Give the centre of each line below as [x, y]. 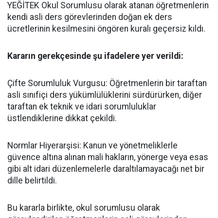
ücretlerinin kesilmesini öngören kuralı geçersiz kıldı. [106, 29]
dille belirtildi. [32, 181]
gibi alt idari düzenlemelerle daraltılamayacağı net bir [106, 169]
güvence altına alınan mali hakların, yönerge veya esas [108, 157]
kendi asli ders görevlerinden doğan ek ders [90, 17]
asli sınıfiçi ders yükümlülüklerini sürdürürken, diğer [105, 95]
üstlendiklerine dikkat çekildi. [62, 118]
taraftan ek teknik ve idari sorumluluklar [82, 107]
